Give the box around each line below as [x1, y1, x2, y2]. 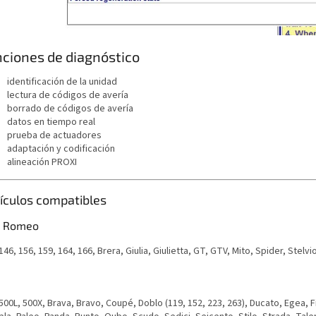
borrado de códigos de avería [7, 102, 133, 116]
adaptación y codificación [7, 142, 115, 157]
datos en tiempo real [7, 115, 95, 130]
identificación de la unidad [7, 75, 117, 90]
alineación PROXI [7, 155, 77, 170]
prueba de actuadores [7, 128, 102, 143]
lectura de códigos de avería [7, 88, 128, 103]
